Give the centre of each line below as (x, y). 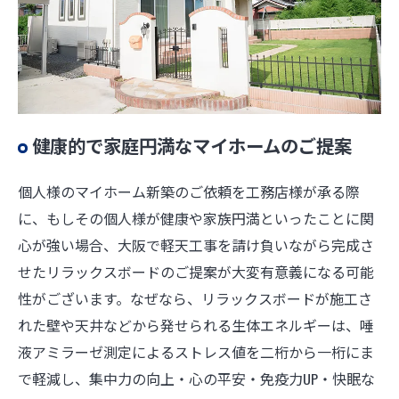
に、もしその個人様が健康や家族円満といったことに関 (196, 219)
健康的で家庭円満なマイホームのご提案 (192, 146)
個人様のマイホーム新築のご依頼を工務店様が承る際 (189, 192)
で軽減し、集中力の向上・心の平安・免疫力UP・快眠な (196, 379)
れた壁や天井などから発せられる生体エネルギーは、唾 (196, 326)
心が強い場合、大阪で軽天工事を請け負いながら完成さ (196, 245)
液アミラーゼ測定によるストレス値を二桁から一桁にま (196, 352)
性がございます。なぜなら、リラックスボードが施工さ (195, 299)
